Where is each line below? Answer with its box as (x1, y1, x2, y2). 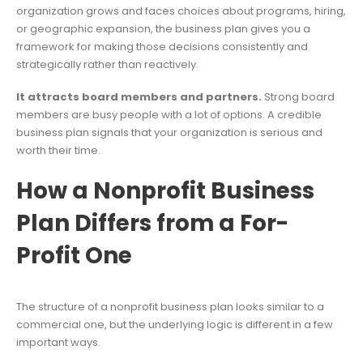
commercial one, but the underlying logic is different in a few (16, 316, 333, 332)
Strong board (262, 89, 335, 105)
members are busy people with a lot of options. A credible (16, 107, 322, 123)
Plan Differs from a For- (16, 207, 288, 239)
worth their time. (16, 143, 100, 159)
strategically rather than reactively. (16, 56, 199, 72)
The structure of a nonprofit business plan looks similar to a (16, 298, 324, 314)
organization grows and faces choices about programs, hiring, (16, 2, 346, 19)
